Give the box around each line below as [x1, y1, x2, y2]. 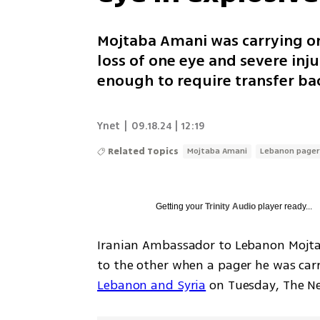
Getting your [156, 201, 206, 211]
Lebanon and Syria [97, 275, 206, 294]
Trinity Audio [205, 201, 256, 211]
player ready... [256, 201, 313, 211]
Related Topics [108, 144, 179, 158]
